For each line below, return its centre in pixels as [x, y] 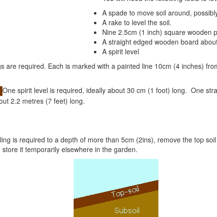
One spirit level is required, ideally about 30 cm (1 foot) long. [95, 90]
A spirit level [121, 51]
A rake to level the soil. [137, 22]
